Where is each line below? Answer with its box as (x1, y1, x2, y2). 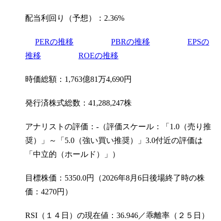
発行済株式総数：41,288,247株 (25, 98, 132, 107)
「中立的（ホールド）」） (25, 149, 120, 158)
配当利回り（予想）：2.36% (25, 13, 124, 22)
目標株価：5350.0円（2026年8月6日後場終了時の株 (25, 173, 205, 182)
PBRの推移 (111, 37, 150, 46)
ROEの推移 (78, 51, 118, 60)
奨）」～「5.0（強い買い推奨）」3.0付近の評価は (25, 136, 203, 145)
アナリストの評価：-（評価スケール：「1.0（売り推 (25, 122, 211, 131)
